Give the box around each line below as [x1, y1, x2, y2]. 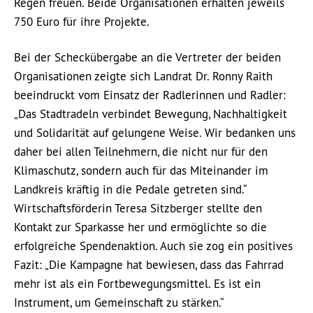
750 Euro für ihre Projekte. [14, 14, 150, 29]
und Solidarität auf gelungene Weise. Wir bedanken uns [14, 125, 296, 140]
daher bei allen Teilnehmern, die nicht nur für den [14, 144, 268, 159]
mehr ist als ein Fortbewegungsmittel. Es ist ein [14, 276, 261, 291]
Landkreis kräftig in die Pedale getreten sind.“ [14, 182, 247, 197]
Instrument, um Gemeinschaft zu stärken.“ [14, 295, 224, 310]
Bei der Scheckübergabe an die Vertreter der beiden [14, 50, 281, 65]
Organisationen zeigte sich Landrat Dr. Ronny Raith [14, 68, 272, 84]
